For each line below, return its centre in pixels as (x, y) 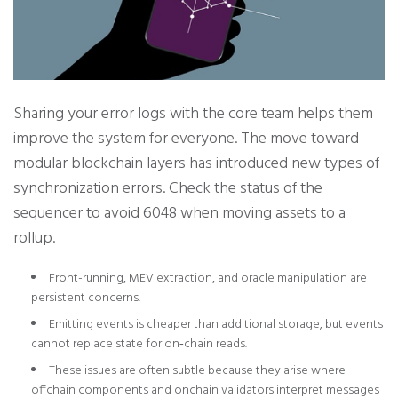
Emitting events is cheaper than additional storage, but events (216, 324)
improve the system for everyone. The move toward (186, 139)
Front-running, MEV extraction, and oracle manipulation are (208, 278)
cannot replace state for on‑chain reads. (139, 344)
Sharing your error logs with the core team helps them (193, 114)
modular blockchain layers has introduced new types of (196, 163)
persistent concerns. (86, 298)
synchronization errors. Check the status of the (168, 188)
